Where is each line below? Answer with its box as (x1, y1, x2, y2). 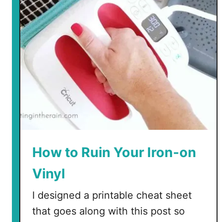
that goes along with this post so (32, 205, 185, 217)
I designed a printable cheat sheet (32, 189, 192, 201)
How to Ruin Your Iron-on (32, 144, 196, 161)
